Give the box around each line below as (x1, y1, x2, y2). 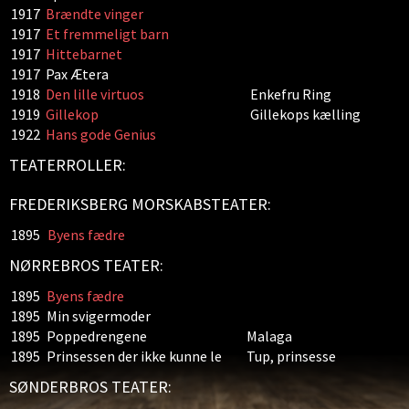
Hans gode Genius (46, 125, 159, 143)
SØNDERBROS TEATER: (9, 376, 172, 397)
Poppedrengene (47, 327, 147, 345)
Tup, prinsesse (246, 347, 336, 365)
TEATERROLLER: (9, 154, 126, 175)
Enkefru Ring (250, 85, 331, 103)
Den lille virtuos (46, 85, 144, 103)
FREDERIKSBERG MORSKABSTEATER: (9, 194, 271, 215)
